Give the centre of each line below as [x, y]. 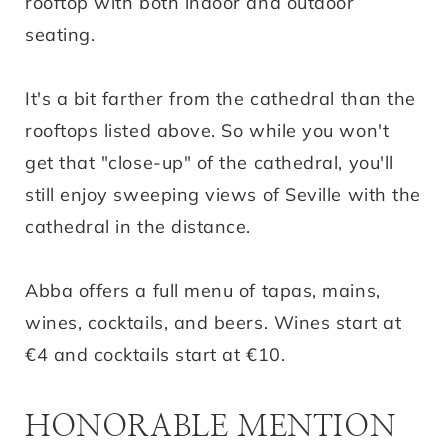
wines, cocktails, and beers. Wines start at [213, 322]
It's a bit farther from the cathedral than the [220, 98]
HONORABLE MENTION [210, 426]
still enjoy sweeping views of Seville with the [223, 194]
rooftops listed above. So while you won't [207, 130]
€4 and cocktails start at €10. [155, 354]
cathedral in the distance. [138, 226]
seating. [63, 34]
